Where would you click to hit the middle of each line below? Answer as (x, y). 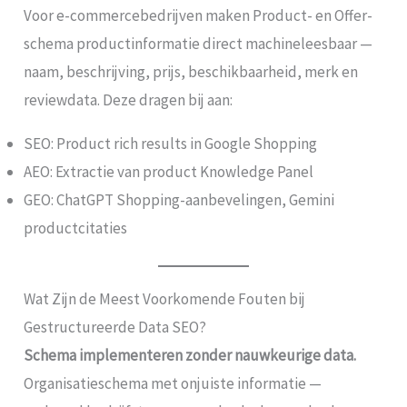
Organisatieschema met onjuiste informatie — (173, 384)
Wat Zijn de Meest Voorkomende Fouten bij (165, 299)
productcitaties (76, 228)
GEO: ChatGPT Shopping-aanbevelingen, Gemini (179, 199)
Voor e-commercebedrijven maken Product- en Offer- (199, 15)
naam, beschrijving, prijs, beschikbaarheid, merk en (191, 71)
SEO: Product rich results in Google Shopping (171, 143)
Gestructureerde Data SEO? (115, 328)
